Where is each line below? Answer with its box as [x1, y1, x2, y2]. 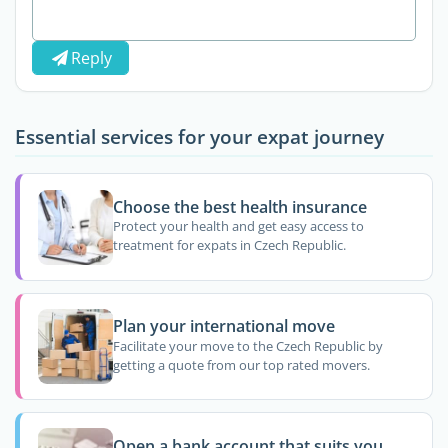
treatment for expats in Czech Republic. [112, 236, 346, 255]
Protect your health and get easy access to [112, 217, 364, 236]
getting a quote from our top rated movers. [112, 355, 370, 374]
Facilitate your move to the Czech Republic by [112, 336, 383, 355]
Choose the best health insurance [112, 195, 367, 218]
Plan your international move [112, 315, 335, 338]
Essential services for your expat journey [15, 123, 384, 150]
